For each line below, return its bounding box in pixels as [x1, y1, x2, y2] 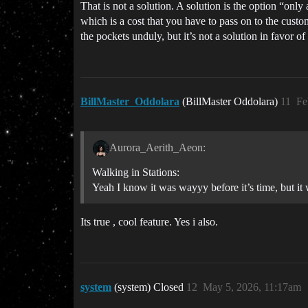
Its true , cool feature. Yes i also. [80, 215, 218, 228]
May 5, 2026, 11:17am [203, 280, 301, 293]
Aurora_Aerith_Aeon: [109, 141, 206, 153]
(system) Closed [114, 280, 186, 293]
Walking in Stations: [92, 166, 179, 178]
